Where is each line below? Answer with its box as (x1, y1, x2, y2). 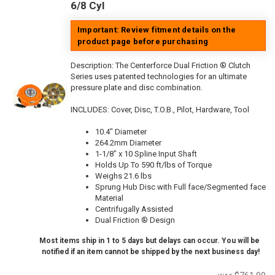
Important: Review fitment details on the (77, 25, 236, 34)
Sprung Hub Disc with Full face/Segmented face (95, 182, 266, 192)
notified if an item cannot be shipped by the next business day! (42, 247, 260, 256)
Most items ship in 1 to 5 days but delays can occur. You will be (39, 236, 260, 245)
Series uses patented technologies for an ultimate (71, 71, 247, 81)
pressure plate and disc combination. (71, 82, 203, 92)
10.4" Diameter (95, 126, 147, 136)
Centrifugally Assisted (95, 204, 173, 214)
